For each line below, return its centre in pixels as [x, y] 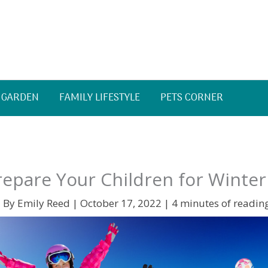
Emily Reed [45, 203]
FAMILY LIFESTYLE [100, 98]
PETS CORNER [192, 98]
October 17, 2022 [122, 203]
